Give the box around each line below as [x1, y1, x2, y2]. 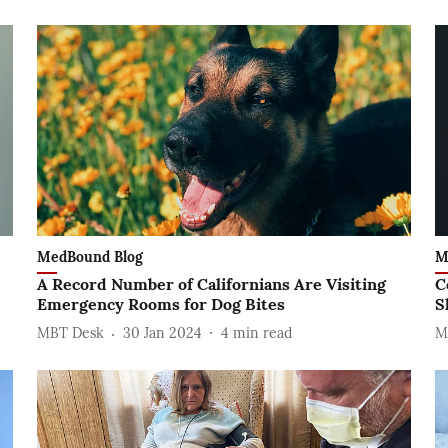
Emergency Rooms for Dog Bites [36, 293, 285, 314]
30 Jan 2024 [122, 324, 202, 343]
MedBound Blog [36, 247, 143, 266]
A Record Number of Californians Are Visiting [36, 273, 386, 294]
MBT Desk [36, 324, 104, 343]
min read [232, 324, 292, 343]
